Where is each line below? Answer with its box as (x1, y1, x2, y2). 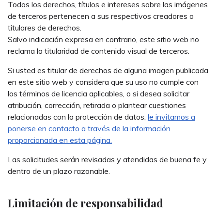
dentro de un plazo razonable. (8, 166, 110, 176)
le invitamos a (148, 112, 195, 122)
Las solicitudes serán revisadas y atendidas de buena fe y (8, 155, 207, 165)
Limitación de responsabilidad (8, 195, 163, 211)
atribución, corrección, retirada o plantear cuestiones (8, 100, 186, 110)
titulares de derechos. (8, 23, 81, 33)
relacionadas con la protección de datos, (8, 112, 148, 122)
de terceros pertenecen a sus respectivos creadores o (8, 11, 194, 21)
